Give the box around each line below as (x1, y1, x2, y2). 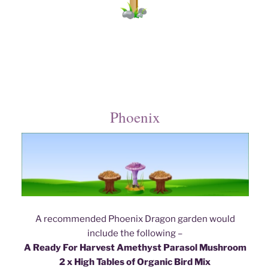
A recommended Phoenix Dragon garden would (35, 214, 235, 225)
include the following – (87, 228, 183, 239)
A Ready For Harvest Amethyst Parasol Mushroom (23, 242, 246, 254)
